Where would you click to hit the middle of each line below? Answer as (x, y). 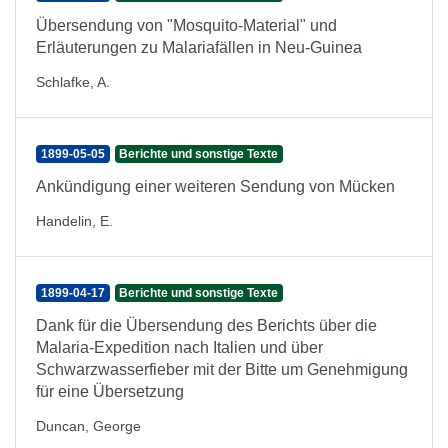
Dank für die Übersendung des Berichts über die (206, 325)
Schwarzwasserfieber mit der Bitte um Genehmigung (222, 369)
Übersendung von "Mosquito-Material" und (186, 25)
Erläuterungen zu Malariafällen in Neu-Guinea (199, 47)
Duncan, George (88, 426)
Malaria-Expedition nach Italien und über (179, 347)
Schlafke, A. (73, 82)
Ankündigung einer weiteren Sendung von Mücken (215, 186)
